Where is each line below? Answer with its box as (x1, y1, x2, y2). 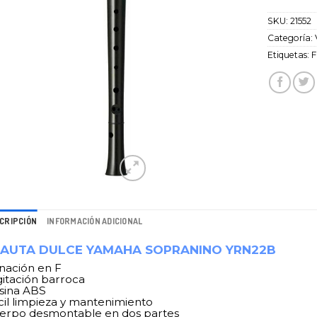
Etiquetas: (267, 49, 312, 60)
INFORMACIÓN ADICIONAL (47, 216, 143, 227)
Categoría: (267, 32, 316, 43)
